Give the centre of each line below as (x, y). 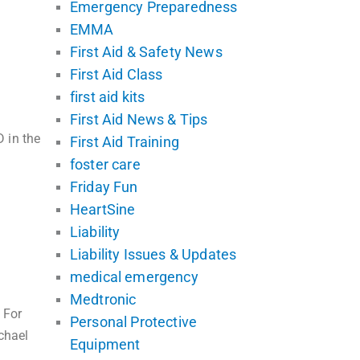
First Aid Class (117, 74)
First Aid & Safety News (146, 51)
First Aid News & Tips (139, 119)
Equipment (105, 344)
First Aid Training (125, 141)
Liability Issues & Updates (153, 254)
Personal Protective (134, 321)
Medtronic (103, 299)
